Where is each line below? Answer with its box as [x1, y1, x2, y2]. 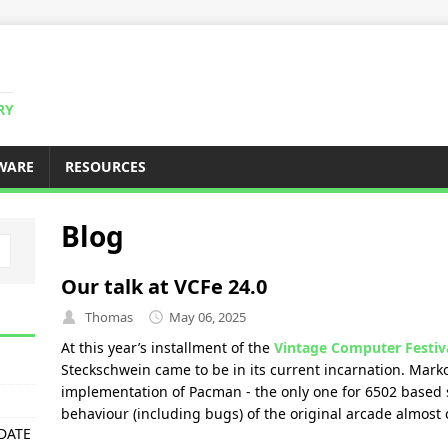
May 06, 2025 [168, 307, 246, 326]
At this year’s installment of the [60, 337, 274, 357]
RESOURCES [65, 157, 146, 176]
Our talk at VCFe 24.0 [60, 273, 267, 300]
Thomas [84, 307, 133, 326]
